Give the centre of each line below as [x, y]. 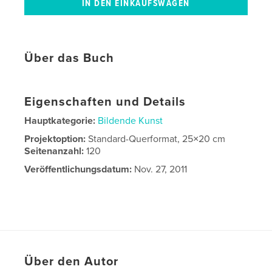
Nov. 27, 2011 [160, 170]
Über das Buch [70, 59]
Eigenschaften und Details [105, 102]
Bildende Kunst [131, 121]
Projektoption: [56, 139]
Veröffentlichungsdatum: [78, 170]
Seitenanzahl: [56, 151]
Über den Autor [72, 262]
